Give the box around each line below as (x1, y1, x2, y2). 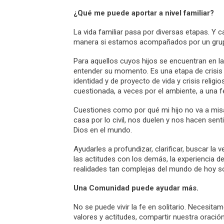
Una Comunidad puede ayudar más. (73, 183, 198, 192)
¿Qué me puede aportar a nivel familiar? (73, 8, 214, 17)
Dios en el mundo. (73, 125, 132, 134)
